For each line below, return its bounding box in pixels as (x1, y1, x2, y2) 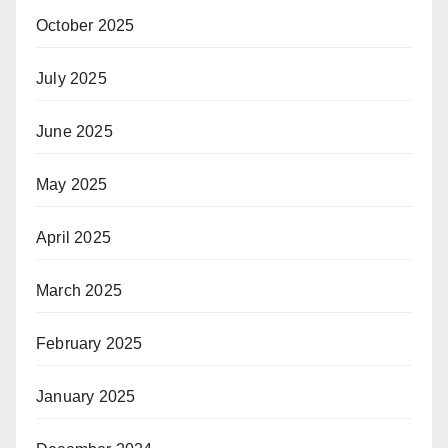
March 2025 (36, 282, 122, 300)
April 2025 (36, 229, 111, 247)
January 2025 (36, 388, 136, 406)
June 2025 (36, 123, 113, 141)
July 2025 (36, 70, 107, 88)
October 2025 (36, 17, 135, 35)
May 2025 (36, 176, 108, 194)
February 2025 (36, 335, 143, 353)
